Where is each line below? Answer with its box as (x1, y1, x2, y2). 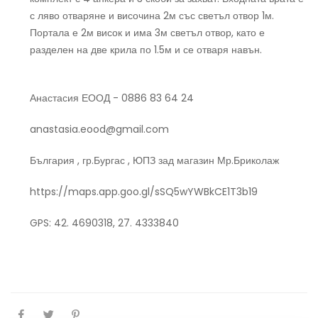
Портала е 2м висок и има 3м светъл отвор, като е (30, 25, 265, 40)
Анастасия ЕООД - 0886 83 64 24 (30, 90, 194, 105)
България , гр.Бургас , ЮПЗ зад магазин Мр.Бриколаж (30, 153, 282, 168)
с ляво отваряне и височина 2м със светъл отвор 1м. (30, 8, 274, 23)
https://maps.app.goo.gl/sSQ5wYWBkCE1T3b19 (30, 184, 258, 199)
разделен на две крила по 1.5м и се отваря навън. (30, 42, 262, 57)
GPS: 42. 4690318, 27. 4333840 (30, 215, 179, 230)
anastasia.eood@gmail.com (30, 121, 169, 136)
